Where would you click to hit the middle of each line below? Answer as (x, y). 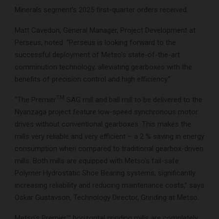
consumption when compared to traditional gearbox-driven (109, 148)
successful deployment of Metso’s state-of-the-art (97, 55)
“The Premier (35, 99)
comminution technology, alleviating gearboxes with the (103, 67)
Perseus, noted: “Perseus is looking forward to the (95, 42)
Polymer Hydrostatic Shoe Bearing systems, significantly (105, 173)
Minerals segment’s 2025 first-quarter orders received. (101, 10)
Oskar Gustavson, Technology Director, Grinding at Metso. (107, 197)
